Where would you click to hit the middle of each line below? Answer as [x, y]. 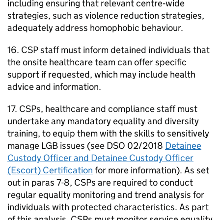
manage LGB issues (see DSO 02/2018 [86, 146]
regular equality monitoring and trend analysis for [106, 195]
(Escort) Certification [50, 170]
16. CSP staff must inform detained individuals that [109, 50]
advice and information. [54, 87]
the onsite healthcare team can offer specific [97, 62]
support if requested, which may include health [101, 75]
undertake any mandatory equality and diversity [103, 121]
